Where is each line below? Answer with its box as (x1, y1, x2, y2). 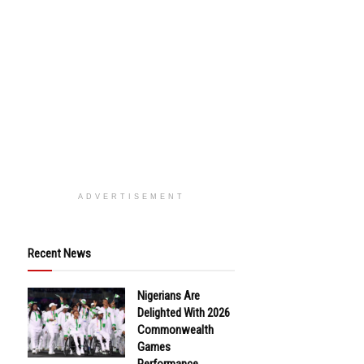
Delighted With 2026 (137, 305, 230, 321)
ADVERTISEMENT (77, 193, 185, 201)
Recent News (28, 246, 91, 262)
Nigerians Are (137, 288, 200, 304)
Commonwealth (137, 323, 214, 338)
